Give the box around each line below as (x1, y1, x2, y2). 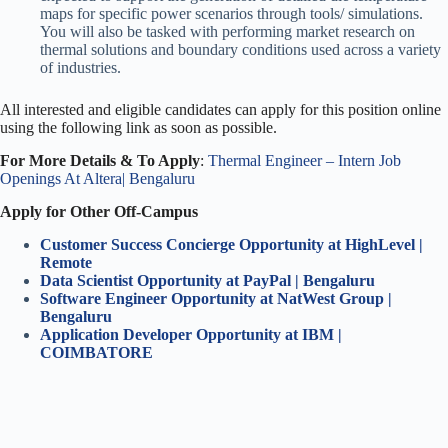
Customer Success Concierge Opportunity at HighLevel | (40, 235, 423, 253)
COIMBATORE (40, 343, 153, 361)
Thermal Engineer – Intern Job (208, 151, 401, 169)
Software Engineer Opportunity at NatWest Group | (40, 289, 392, 307)
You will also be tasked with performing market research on (40, 23, 415, 41)
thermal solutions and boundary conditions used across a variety (40, 41, 441, 59)
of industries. (40, 59, 121, 77)
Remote (40, 253, 96, 271)
